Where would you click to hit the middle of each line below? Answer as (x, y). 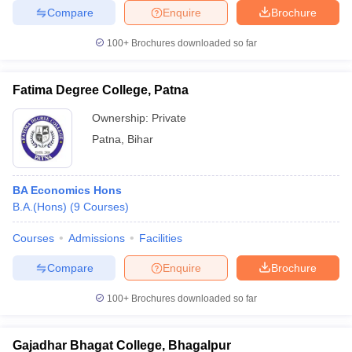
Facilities (161, 238)
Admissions (97, 238)
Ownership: (122, 118)
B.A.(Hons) (40, 207)
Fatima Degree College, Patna (101, 90)
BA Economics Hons (67, 190)
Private (169, 118)
